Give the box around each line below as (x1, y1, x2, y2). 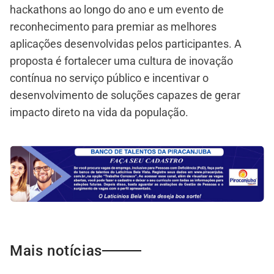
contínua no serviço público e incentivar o (10, 72, 209, 85)
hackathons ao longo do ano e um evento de (10, 3, 224, 17)
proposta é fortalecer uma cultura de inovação (10, 54, 233, 68)
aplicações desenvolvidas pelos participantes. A (10, 37, 242, 51)
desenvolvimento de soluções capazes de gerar (10, 89, 240, 102)
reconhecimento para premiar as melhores (10, 20, 217, 34)
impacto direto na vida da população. (10, 106, 188, 119)
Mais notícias (10, 242, 102, 260)
